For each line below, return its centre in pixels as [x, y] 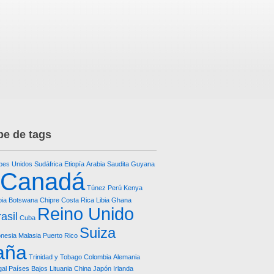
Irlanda [123, 268]
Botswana [23, 200]
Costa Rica [78, 200]
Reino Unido [86, 214]
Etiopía [74, 164]
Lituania [61, 268]
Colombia [98, 257]
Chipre [50, 200]
